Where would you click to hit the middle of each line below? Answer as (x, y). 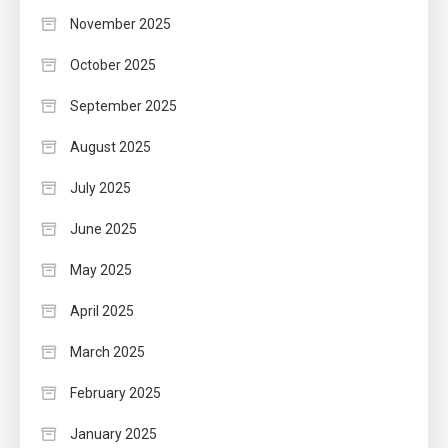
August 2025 (110, 147)
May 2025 (101, 270)
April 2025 (102, 311)
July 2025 (100, 188)
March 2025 (107, 352)
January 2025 (113, 434)
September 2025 (123, 106)
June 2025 (103, 229)
